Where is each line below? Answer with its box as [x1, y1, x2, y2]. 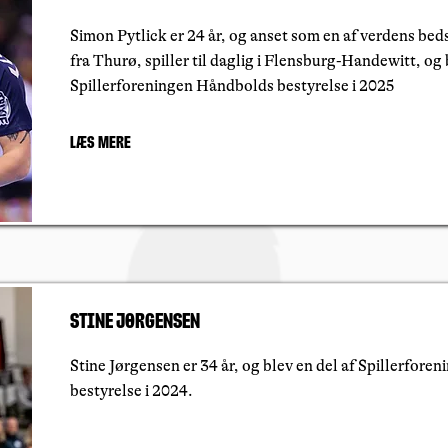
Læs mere [70, 133, 131, 152]
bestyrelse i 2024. [70, 382, 193, 400]
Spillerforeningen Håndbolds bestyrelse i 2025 [70, 77, 394, 95]
